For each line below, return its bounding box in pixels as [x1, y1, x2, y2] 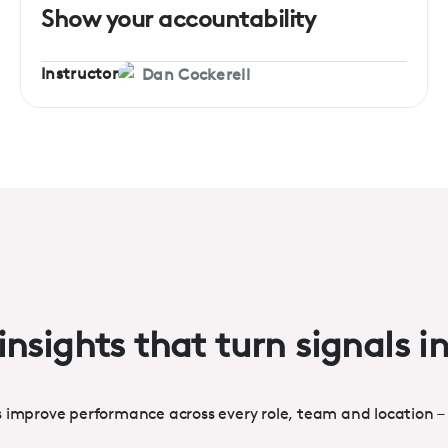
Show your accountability [41, 4, 316, 33]
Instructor [41, 64, 118, 84]
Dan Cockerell [142, 64, 250, 84]
